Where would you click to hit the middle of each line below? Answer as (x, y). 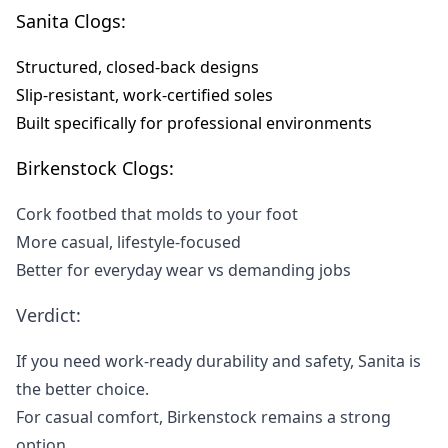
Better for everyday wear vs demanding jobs (183, 270)
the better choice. (82, 389)
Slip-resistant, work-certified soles (144, 95)
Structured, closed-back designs (137, 67)
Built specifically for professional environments (194, 123)
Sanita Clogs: (71, 21)
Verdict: (48, 315)
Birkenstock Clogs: (95, 168)
